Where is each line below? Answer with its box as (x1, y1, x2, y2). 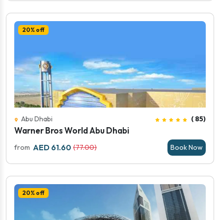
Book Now (170, 143, 203, 152)
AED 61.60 (33, 142, 71, 152)
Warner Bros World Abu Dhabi (14, 125, 129, 136)
